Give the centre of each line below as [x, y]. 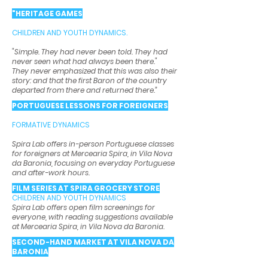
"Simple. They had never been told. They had [90, 52]
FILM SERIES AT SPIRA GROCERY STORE [86, 188]
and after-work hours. [51, 173]
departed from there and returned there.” [85, 90]
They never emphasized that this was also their [95, 71]
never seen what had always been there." [85, 62]
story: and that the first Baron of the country [89, 81]
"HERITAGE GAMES [47, 14]
